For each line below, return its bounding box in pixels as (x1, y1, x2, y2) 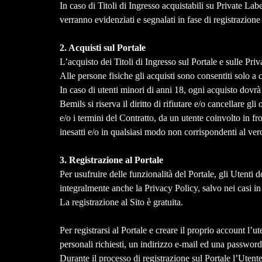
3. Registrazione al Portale (59, 155, 166, 166)
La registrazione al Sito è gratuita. (59, 197, 183, 208)
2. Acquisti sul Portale (59, 43, 148, 53)
